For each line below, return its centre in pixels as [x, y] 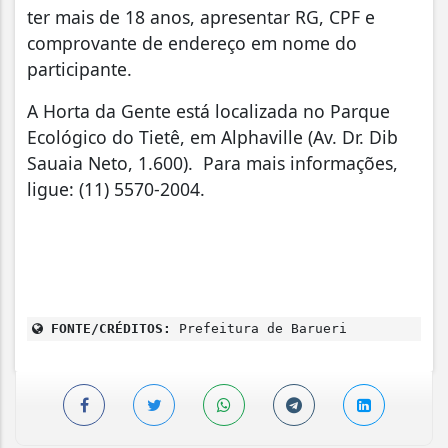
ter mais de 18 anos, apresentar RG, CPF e [201, 17]
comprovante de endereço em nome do [192, 43]
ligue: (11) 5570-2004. [118, 189]
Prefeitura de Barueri [259, 329]
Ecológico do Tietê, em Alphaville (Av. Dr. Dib [212, 137]
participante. [82, 69]
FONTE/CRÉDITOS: [107, 329]
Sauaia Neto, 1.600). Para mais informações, [212, 163]
